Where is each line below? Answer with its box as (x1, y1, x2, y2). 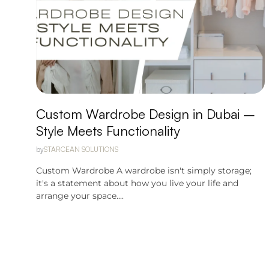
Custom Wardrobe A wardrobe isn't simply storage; (36, 165, 252, 176)
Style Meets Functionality (36, 122, 180, 139)
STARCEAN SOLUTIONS (44, 145, 118, 154)
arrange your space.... (36, 190, 124, 201)
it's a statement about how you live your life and (36, 178, 238, 189)
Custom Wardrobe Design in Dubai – (36, 106, 255, 122)
